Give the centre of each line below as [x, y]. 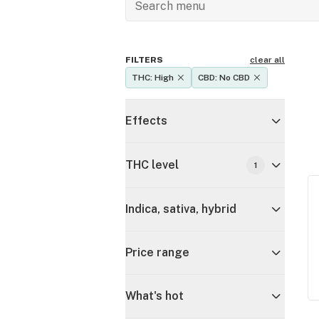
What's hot [155, 296]
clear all [267, 60]
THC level [152, 165]
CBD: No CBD [224, 78]
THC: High [153, 78]
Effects [146, 121]
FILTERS [144, 60]
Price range [157, 252]
